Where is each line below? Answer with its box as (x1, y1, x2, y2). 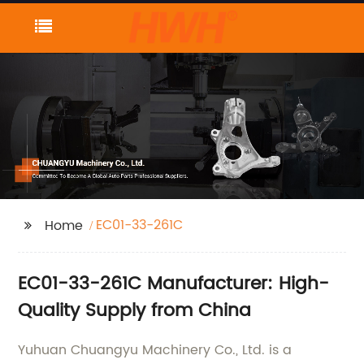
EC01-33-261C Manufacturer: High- (18, 268, 330, 299)
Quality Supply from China (18, 295, 252, 326)
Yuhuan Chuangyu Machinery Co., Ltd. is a (18, 339, 292, 361)
